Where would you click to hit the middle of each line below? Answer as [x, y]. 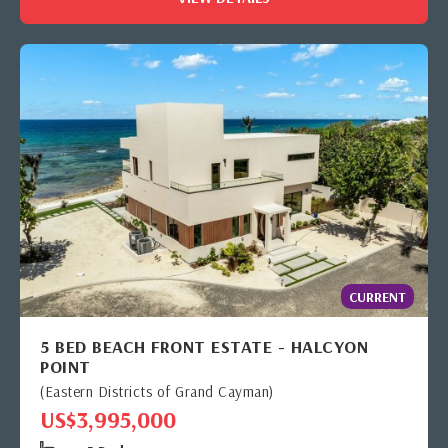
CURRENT [377, 296]
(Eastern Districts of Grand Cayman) [157, 391]
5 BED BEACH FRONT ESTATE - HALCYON [204, 346]
